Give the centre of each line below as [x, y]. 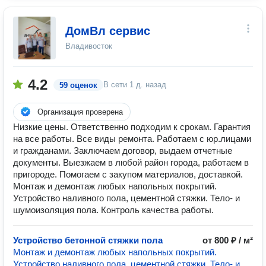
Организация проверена [80, 112]
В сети [116, 85]
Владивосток [89, 46]
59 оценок [78, 85]
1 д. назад [148, 85]
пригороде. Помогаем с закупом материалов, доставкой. [128, 174]
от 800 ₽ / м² [228, 240]
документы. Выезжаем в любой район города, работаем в [131, 162]
